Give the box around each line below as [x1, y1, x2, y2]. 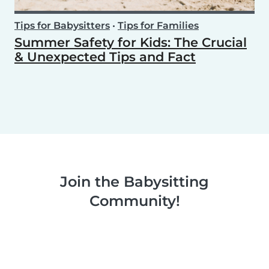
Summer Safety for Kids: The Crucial [14, 35, 247, 50]
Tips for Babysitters [14, 20, 110, 32]
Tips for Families [118, 20, 199, 32]
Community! [89, 192, 180, 210]
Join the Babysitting [60, 173, 209, 191]
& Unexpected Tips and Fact [14, 49, 196, 65]
